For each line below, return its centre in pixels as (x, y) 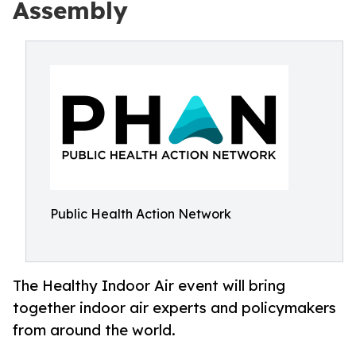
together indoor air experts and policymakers (174, 308)
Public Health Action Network (141, 214)
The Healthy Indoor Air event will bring (149, 286)
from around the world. (94, 330)
